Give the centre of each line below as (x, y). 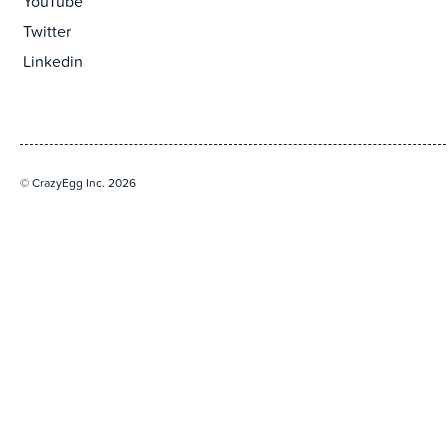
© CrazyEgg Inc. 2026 (78, 184)
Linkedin (53, 63)
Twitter (47, 33)
